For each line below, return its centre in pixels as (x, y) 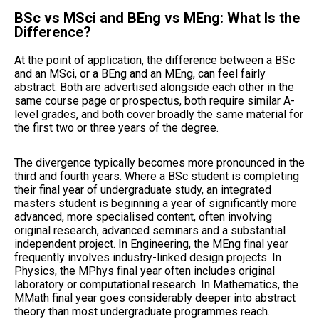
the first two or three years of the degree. (116, 127)
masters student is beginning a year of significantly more (156, 203)
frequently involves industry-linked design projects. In (148, 257)
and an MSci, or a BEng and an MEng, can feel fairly (140, 73)
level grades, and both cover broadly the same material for (159, 114)
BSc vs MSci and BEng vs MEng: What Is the (157, 17)
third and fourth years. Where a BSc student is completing (157, 176)
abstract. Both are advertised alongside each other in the (154, 87)
